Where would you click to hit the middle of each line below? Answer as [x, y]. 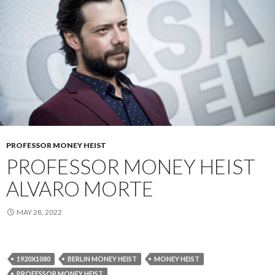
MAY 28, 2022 [39, 212]
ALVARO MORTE [80, 188]
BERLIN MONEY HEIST [102, 258]
